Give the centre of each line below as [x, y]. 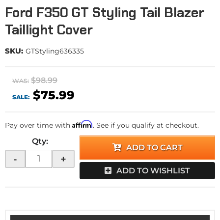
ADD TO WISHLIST [153, 171]
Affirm [82, 124]
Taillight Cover [49, 30]
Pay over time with [39, 125]
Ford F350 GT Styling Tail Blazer [105, 13]
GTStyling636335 [55, 51]
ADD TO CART [154, 148]
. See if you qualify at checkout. [146, 125]
